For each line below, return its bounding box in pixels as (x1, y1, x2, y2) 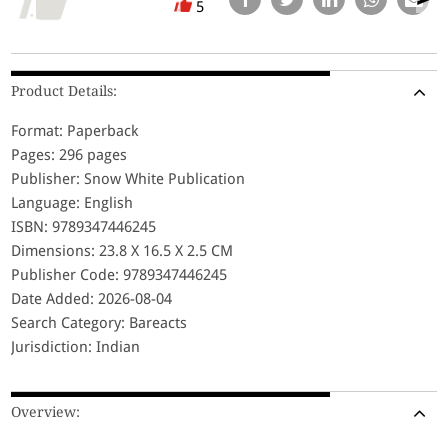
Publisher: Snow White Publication (11, 169, 246, 188)
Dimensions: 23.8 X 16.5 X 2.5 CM (11, 241, 234, 260)
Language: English (11, 193, 134, 212)
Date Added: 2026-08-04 (11, 289, 173, 308)
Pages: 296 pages (11, 145, 128, 164)
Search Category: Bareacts (11, 313, 188, 332)
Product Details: (11, 82, 118, 99)
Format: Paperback (11, 121, 139, 140)
